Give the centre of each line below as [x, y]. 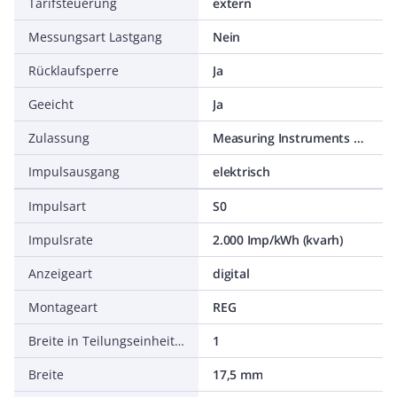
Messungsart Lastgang [95, 37]
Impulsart [57, 206]
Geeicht [51, 104]
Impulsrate [61, 240]
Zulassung [59, 138]
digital [231, 273]
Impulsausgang [74, 171]
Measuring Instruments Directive [358, 138]
